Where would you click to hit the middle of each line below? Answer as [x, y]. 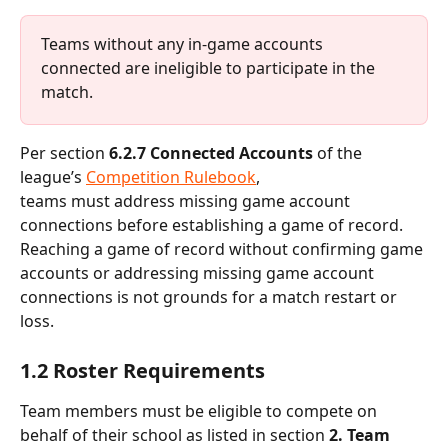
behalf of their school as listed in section [172, 434]
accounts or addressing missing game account [199, 273]
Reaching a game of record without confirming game [223, 249]
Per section [64, 153]
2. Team [359, 434]
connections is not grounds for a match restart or [210, 297]
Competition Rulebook [171, 177]
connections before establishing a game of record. [213, 225]
